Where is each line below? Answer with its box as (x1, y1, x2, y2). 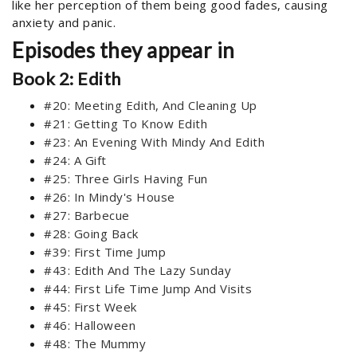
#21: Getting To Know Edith (44, 116, 207, 131)
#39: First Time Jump (44, 244, 166, 260)
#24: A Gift (44, 152, 107, 168)
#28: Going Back (44, 226, 139, 241)
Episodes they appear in (12, 37, 235, 63)
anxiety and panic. (12, 14, 116, 30)
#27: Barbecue (44, 207, 130, 223)
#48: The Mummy (44, 335, 146, 351)
